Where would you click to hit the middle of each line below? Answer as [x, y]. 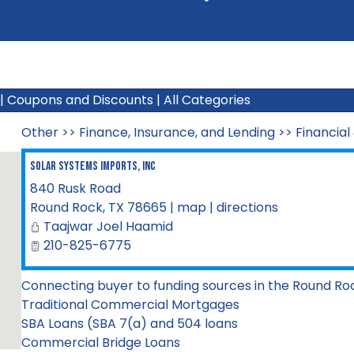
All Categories [207, 100]
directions [247, 207]
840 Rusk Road [75, 188]
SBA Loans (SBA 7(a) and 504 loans [129, 324]
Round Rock [66, 207]
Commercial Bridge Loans [100, 343]
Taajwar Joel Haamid [108, 226]
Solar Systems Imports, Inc [92, 166]
